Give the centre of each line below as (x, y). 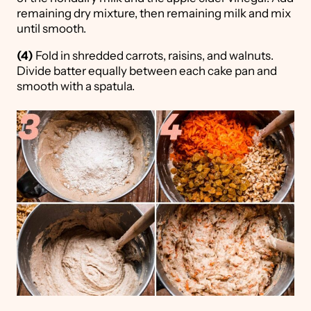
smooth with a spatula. (76, 86)
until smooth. (51, 29)
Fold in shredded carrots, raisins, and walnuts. (153, 56)
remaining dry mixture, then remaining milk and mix (154, 14)
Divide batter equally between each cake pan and (147, 71)
